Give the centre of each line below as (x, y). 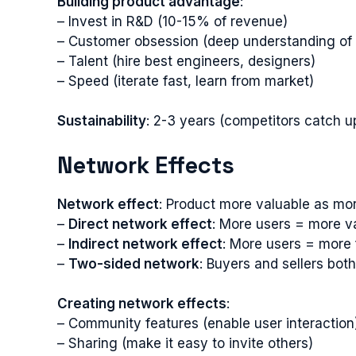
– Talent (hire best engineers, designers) (186, 61)
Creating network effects (142, 304)
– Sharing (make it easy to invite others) (185, 343)
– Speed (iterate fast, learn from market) (186, 81)
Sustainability (102, 121)
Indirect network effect (145, 244)
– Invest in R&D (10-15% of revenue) (172, 21)
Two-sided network (134, 263)
